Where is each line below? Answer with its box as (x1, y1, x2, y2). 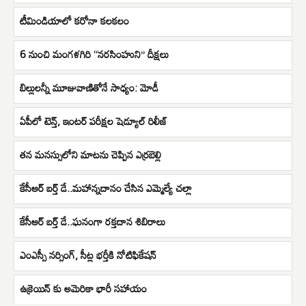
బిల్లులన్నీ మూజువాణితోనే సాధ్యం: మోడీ (20, 76, 158, 98)
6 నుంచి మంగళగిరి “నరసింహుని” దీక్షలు (20, 43, 169, 64)
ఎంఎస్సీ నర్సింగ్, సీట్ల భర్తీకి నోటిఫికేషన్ (20, 244, 156, 265)
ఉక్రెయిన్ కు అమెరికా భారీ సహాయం (20, 277, 147, 298)
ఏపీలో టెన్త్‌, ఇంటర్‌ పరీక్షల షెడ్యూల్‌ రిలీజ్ (20, 110, 167, 131)
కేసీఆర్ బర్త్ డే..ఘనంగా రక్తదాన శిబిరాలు (20, 210, 165, 232)
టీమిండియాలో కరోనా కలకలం (20, 10, 129, 31)
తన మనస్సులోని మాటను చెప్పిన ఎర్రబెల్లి (20, 143, 161, 165)
